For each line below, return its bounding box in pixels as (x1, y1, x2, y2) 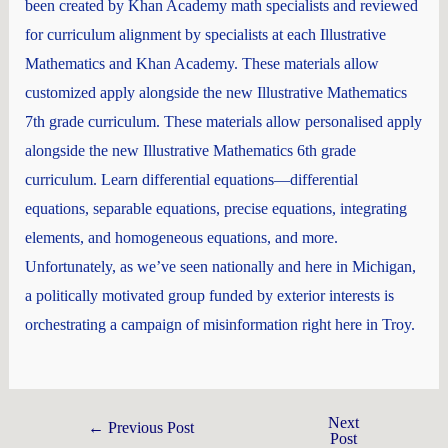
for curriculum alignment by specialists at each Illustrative (24, 26, 386, 44)
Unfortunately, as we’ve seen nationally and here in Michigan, (24, 258, 416, 276)
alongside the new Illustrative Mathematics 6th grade (24, 142, 356, 160)
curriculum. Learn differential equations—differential (24, 171, 358, 189)
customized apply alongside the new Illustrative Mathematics (24, 84, 407, 102)
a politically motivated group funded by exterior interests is (24, 287, 394, 305)
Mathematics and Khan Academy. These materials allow (24, 55, 379, 73)
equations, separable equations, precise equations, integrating (24, 200, 407, 218)
